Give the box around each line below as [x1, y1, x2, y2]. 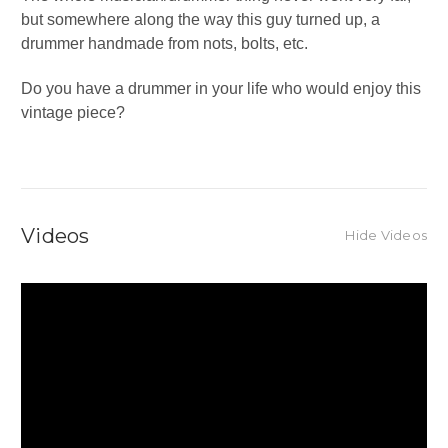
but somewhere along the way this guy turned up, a [21, 11, 380, 29]
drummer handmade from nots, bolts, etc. [21, 35, 308, 53]
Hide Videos [345, 227, 427, 244]
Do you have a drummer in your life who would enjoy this [21, 80, 421, 98]
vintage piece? [21, 104, 125, 122]
